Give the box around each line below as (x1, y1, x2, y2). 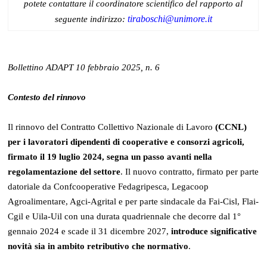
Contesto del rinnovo (8, 92, 86, 102)
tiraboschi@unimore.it (127, 13, 212, 24)
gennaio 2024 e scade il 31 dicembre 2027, (8, 226, 172, 236)
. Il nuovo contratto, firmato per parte (120, 166, 259, 176)
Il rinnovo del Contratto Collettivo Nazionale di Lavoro (8, 122, 216, 132)
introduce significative (171, 226, 257, 236)
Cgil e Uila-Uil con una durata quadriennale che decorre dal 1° (8, 211, 241, 221)
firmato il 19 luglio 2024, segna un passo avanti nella (8, 151, 213, 162)
